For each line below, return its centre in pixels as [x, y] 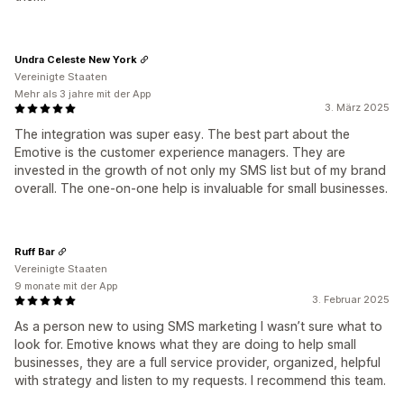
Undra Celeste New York [76, 59]
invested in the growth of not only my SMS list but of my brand [200, 170]
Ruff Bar [35, 251]
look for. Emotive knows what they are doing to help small [185, 344]
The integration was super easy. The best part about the [182, 134]
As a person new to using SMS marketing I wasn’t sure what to [198, 326]
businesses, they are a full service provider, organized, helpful [197, 362]
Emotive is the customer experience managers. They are [180, 152]
